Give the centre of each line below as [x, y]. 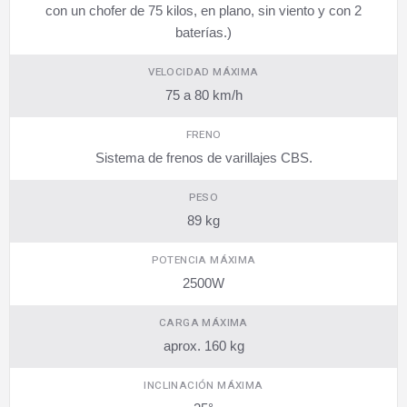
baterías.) [203, 32]
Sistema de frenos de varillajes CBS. [203, 158]
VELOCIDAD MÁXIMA [203, 72]
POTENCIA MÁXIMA [203, 260]
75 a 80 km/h [203, 95]
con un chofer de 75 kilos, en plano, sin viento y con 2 [203, 10]
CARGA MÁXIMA [203, 323]
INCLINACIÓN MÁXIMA [203, 386]
